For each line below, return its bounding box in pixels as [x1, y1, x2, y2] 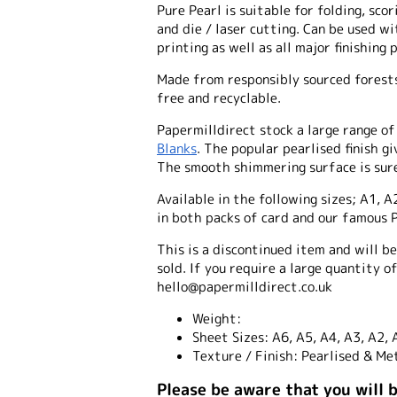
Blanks [157, 138, 197, 158]
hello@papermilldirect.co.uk [157, 276, 332, 296]
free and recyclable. [157, 88, 281, 107]
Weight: [192, 308, 241, 328]
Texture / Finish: [192, 346, 298, 365]
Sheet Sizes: [192, 327, 269, 346]
